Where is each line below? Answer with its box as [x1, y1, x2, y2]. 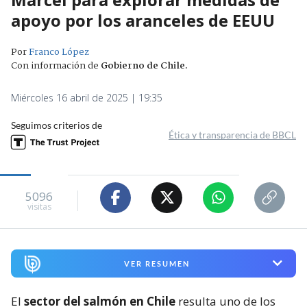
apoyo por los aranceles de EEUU [11, 8, 275, 32]
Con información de [11, 58, 99, 73]
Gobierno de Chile [101, 58, 185, 73]
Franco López [29, 44, 89, 60]
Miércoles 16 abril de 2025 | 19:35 [11, 90, 162, 104]
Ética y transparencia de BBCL [169, 128, 296, 140]
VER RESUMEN [123, 258, 190, 268]
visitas [27, 201, 51, 213]
